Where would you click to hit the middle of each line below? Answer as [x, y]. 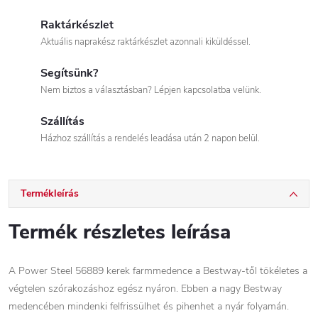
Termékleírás [50, 193]
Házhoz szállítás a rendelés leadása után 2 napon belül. [150, 138]
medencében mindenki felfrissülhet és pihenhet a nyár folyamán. [149, 306]
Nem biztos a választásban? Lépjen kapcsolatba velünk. [151, 90]
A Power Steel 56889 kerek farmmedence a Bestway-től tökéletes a [158, 271]
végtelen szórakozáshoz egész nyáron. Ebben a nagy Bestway [145, 289]
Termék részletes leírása [120, 232]
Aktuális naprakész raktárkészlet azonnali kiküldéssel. [146, 42]
